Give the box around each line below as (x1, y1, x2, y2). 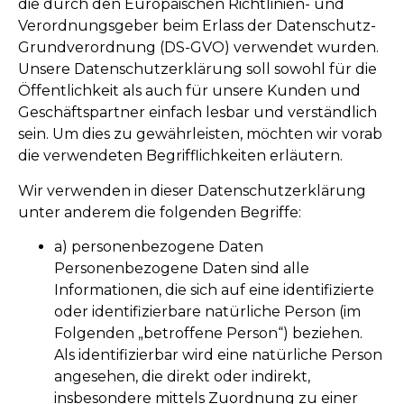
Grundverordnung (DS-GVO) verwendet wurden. (18, 39, 379, 57)
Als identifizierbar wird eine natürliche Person (54, 345, 382, 363)
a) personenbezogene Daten (54, 237, 263, 255)
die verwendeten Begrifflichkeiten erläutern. (18, 147, 343, 165)
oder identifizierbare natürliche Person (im (54, 302, 361, 320)
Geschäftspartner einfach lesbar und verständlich (18, 104, 377, 122)
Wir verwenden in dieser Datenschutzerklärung (18, 181, 366, 199)
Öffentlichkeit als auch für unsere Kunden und (18, 82, 361, 100)
